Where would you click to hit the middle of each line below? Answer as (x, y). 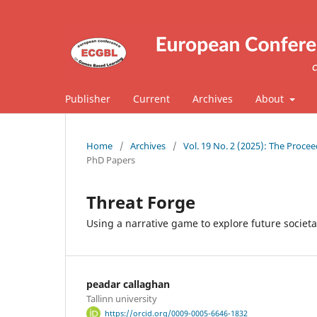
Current (151, 98)
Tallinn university (122, 298)
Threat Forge (141, 202)
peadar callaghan (128, 284)
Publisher (88, 98)
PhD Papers (111, 160)
